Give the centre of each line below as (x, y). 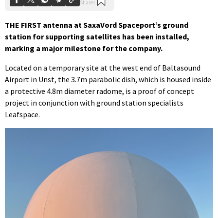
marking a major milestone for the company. (84, 48)
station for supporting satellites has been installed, (97, 36)
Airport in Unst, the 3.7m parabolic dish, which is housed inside (108, 79)
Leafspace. (22, 114)
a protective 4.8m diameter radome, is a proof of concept (100, 91)
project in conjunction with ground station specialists (94, 102)
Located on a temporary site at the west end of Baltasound (103, 67)
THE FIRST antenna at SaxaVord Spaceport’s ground (97, 25)
